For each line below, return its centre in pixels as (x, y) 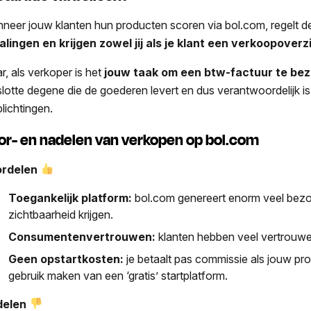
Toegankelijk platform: (70, 197)
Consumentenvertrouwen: (84, 236)
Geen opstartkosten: (66, 259)
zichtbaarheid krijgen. (61, 214)
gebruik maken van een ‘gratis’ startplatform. (120, 275)
